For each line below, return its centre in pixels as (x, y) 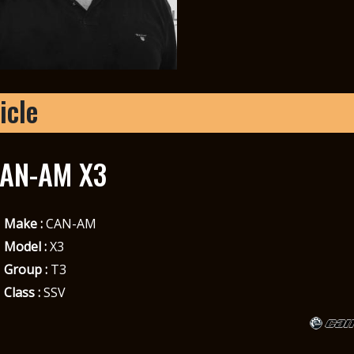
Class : (22, 292)
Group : (25, 269)
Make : (23, 223)
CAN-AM (69, 223)
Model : (25, 246)
